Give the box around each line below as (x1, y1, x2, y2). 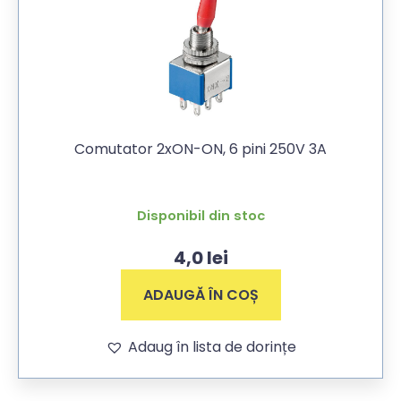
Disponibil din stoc (136, 206, 265, 225)
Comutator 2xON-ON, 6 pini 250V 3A (74, 138, 327, 159)
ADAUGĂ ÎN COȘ (142, 284, 259, 305)
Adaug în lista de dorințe (127, 336, 296, 357)
